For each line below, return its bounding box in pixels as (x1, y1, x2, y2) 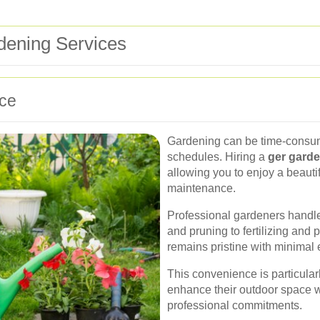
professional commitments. (167, 299, 302, 311)
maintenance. (167, 181, 236, 194)
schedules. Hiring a (167, 150, 268, 163)
